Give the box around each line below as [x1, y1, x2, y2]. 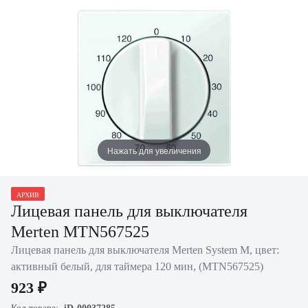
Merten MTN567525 [11, 223, 149, 241]
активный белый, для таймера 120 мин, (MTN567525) [11, 261, 263, 272]
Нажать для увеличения [107, 144, 201, 156]
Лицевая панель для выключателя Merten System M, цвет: [11, 244, 279, 256]
